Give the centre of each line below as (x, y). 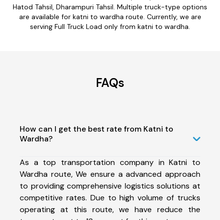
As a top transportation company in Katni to (110, 162)
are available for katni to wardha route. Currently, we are (110, 16)
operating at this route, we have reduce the (110, 209)
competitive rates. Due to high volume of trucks (110, 197)
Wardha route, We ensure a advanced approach (110, 174)
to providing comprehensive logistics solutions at (110, 186)
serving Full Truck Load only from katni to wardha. (110, 26)
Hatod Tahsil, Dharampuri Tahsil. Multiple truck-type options (110, 7)
